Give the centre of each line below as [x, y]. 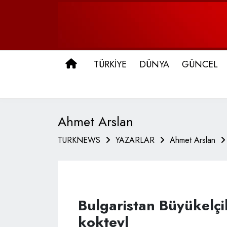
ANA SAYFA [105, 64]
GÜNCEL [200, 64]
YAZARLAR [135, 140]
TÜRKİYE [110, 64]
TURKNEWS [79, 140]
